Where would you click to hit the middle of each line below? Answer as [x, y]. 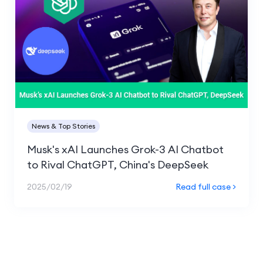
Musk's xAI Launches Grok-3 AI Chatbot [125, 150]
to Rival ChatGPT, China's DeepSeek [118, 165]
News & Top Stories [63, 126]
